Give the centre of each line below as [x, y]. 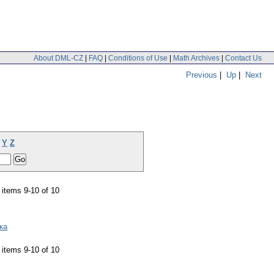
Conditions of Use [138, 58]
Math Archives [196, 58]
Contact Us [243, 58]
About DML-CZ [58, 58]
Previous [202, 75]
